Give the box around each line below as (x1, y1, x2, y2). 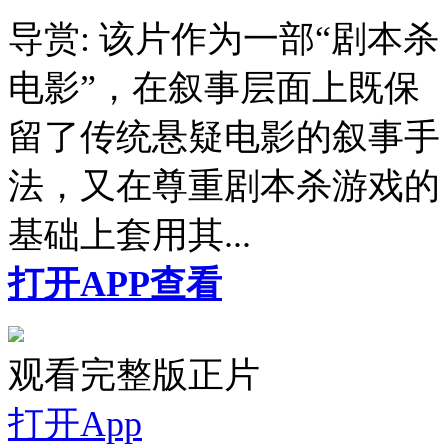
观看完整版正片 (8, 355, 260, 396)
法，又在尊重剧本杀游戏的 (8, 166, 440, 207)
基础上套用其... (8, 215, 251, 256)
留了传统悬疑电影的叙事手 (8, 117, 440, 158)
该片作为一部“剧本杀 (90, 19, 439, 60)
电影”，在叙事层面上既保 (8, 68, 420, 109)
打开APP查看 (8, 264, 222, 305)
